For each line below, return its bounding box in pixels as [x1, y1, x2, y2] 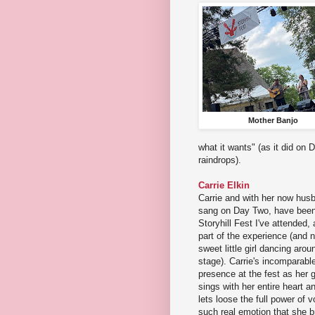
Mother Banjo [247, 116, 298, 125]
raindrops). [198, 155, 244, 166]
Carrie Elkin [198, 180, 250, 191]
